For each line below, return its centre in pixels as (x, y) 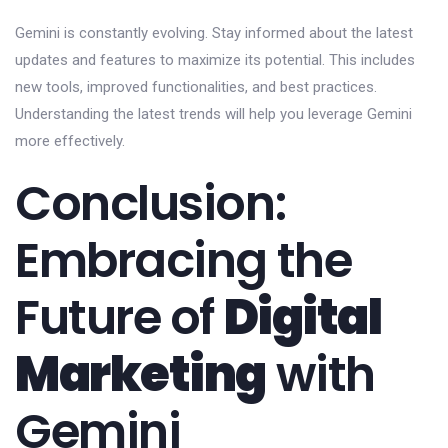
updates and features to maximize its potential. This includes (215, 59)
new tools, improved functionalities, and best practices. (196, 86)
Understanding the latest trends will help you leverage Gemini (213, 113)
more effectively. (70, 140)
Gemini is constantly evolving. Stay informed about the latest (214, 32)
